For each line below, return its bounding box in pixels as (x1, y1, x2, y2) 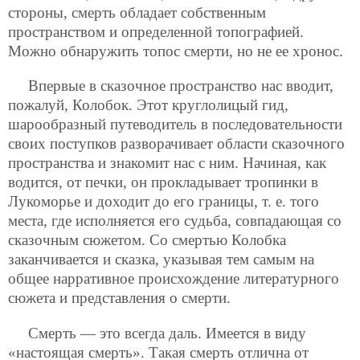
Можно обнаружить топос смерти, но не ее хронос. (8, 43, 343, 60)
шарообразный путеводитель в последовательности (8, 116, 342, 133)
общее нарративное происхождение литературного (8, 270, 339, 288)
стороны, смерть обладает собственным (8, 4, 266, 22)
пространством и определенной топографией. (8, 23, 304, 41)
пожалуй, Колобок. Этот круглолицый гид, (8, 96, 288, 114)
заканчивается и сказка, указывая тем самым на (8, 251, 314, 268)
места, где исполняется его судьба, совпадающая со (8, 212, 342, 230)
